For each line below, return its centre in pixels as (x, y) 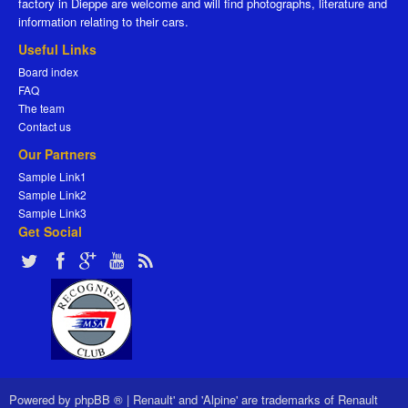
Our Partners (57, 154)
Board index (48, 72)
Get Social (50, 232)
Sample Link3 (52, 213)
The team (41, 108)
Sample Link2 (52, 195)
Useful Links (57, 50)
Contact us (45, 127)
